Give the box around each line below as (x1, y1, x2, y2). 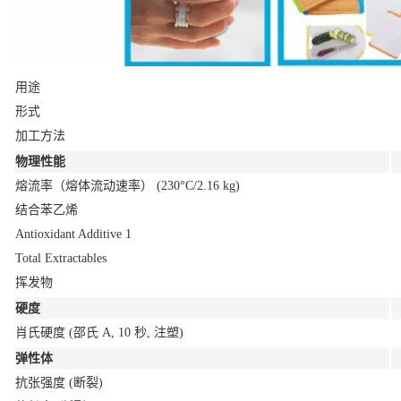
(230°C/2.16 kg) (157, 179, 240, 192)
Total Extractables (15, 252, 107, 265)
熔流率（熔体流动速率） (15, 179, 157, 192)
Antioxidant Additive (15, 227, 125, 241)
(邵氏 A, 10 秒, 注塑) (69, 326, 183, 339)
